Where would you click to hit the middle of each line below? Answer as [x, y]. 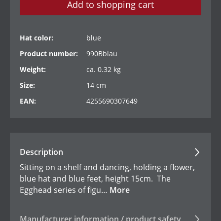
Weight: [33, 70]
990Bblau [102, 54]
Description [41, 152]
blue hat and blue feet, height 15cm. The [95, 179]
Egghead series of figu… [65, 190]
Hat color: [37, 38]
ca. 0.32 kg [104, 70]
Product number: [49, 54]
